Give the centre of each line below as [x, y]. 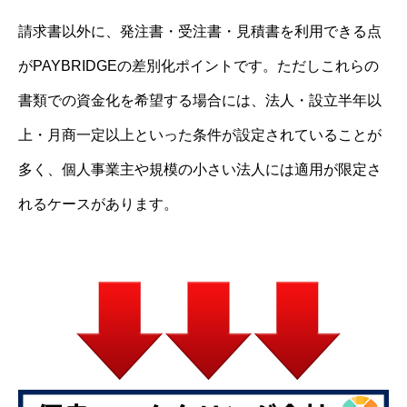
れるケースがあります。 [98, 204]
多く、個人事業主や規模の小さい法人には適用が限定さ [200, 170]
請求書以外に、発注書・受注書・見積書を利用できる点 [200, 32]
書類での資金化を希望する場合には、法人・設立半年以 [200, 101]
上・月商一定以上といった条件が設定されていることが [200, 135]
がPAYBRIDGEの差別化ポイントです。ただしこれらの [199, 66]
